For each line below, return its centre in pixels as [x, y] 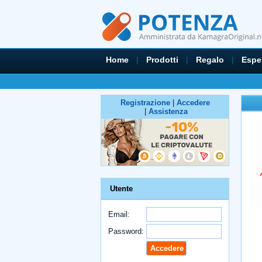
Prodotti [162, 60]
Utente [121, 189]
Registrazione [145, 103]
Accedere [193, 103]
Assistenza [168, 111]
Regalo [210, 60]
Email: [119, 214]
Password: [126, 231]
